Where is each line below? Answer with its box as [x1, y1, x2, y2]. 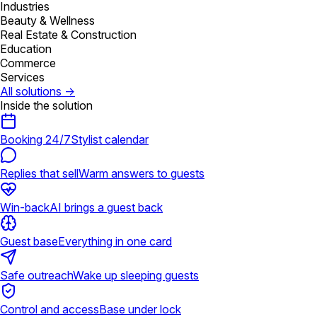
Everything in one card [58, 234, 172, 248]
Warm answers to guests [79, 166, 204, 180]
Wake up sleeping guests [73, 268, 199, 282]
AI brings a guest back [50, 200, 163, 214]
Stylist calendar [71, 132, 149, 146]
